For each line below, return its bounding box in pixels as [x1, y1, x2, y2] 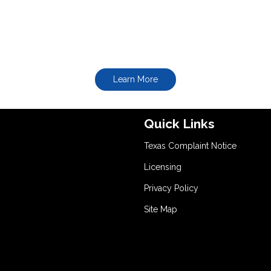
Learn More [113, 74, 158, 85]
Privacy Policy [144, 183, 198, 194]
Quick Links [144, 116, 215, 131]
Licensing [144, 162, 181, 172]
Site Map [144, 204, 177, 215]
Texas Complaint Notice [144, 141, 237, 151]
